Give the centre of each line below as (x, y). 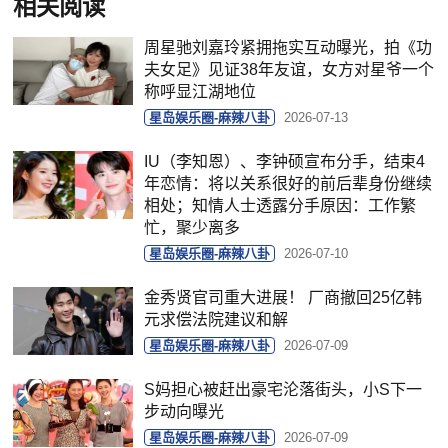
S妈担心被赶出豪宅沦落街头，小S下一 (283, 390)
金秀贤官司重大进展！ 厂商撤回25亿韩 (283, 298)
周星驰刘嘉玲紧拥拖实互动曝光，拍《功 (288, 48)
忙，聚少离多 (192, 228)
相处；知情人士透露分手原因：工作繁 (280, 206)
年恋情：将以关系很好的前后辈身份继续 (288, 184)
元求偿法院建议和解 (216, 320)
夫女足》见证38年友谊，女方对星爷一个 (289, 70)
